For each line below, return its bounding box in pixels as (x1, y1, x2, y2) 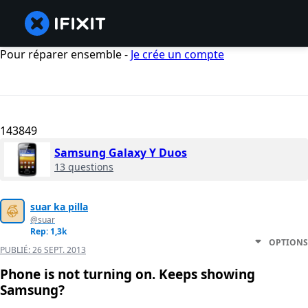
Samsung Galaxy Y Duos (54, 145, 187, 161)
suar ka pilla (30, 200, 88, 214)
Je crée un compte (131, 47, 224, 62)
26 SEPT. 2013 (32, 244, 86, 256)
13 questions (54, 160, 113, 174)
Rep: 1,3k (30, 225, 67, 238)
